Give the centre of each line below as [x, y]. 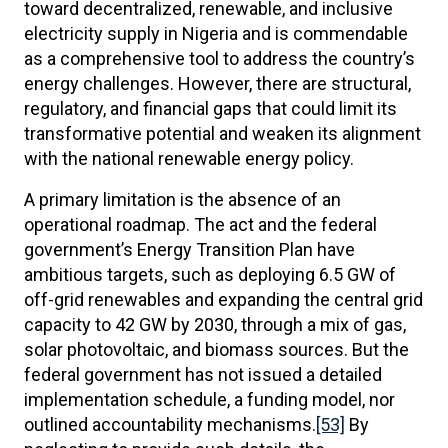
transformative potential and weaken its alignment [222, 133]
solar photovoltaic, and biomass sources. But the [216, 349]
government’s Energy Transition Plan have [189, 249]
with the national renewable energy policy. [189, 158]
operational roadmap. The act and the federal [200, 224]
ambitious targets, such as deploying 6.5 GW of [210, 274]
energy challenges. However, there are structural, [217, 83]
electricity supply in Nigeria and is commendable [216, 33]
